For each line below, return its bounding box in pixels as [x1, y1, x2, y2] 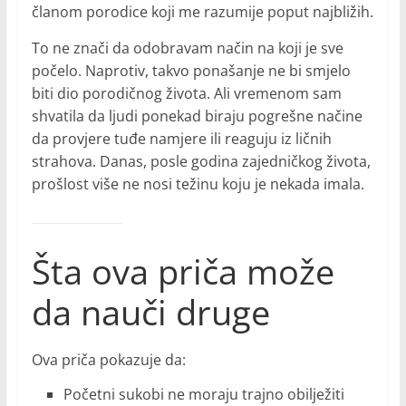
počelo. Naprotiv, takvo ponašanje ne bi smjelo [31, 61, 351, 82]
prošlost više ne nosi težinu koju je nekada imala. [31, 174, 364, 195]
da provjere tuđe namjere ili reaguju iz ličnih [31, 129, 332, 150]
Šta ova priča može [31, 247, 334, 295]
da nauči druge [31, 288, 270, 336]
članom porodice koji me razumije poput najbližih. [31, 2, 373, 23]
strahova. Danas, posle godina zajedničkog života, [31, 151, 371, 172]
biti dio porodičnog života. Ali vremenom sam [31, 83, 342, 104]
